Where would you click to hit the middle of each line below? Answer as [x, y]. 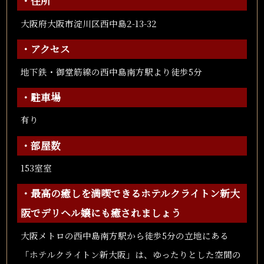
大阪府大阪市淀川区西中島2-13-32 [88, 23]
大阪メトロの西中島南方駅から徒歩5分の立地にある [124, 235]
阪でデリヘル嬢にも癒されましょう [100, 213]
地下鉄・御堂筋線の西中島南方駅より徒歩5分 [111, 71]
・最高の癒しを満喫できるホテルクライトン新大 [130, 194]
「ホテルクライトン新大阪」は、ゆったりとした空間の [131, 254]
